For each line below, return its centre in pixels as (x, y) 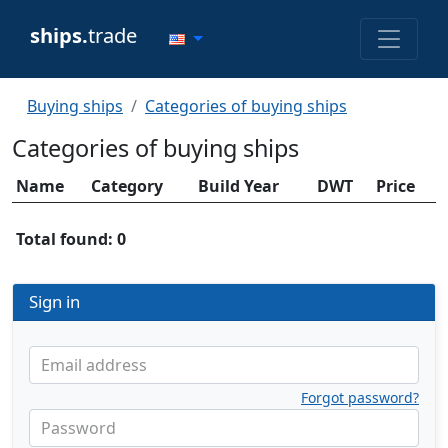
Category (127, 186)
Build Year (238, 186)
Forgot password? (360, 397)
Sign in (54, 301)
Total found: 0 (71, 239)
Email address (94, 365)
